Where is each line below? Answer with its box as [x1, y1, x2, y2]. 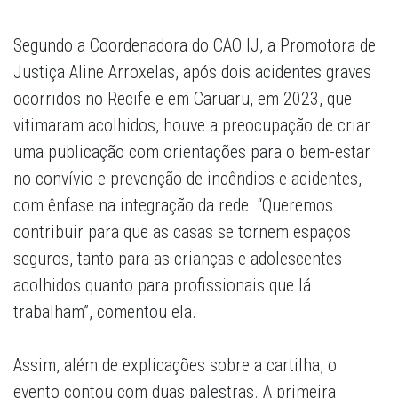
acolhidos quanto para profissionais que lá [13, 275, 311, 297]
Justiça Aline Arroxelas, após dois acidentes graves [13, 61, 371, 84]
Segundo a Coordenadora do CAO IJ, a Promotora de [13, 35, 376, 57]
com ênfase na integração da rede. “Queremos [13, 195, 333, 217]
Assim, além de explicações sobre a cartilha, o [13, 354, 337, 377]
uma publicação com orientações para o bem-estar [13, 141, 370, 163]
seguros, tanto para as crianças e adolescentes [13, 248, 342, 270]
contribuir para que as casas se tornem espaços [13, 221, 351, 243]
